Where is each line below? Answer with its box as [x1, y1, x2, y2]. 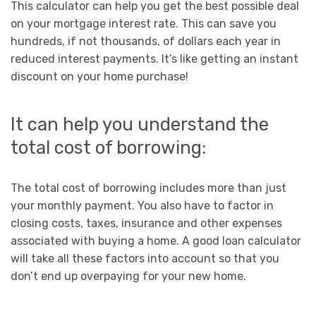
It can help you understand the [11, 113, 269, 135]
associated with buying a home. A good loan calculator [11, 233, 301, 248]
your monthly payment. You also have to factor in [11, 198, 274, 212]
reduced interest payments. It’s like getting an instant [11, 52, 298, 66]
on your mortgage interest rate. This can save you [11, 17, 276, 31]
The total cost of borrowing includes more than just [11, 181, 286, 195]
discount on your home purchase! [11, 70, 188, 84]
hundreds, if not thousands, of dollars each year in [11, 35, 281, 49]
